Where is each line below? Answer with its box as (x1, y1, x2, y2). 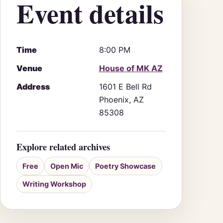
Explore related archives (16, 140, 110, 154)
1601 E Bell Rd (99, 82, 152, 92)
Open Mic (50, 161, 84, 170)
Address (16, 82, 50, 92)
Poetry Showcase (95, 161, 156, 170)
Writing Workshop (22, 180, 86, 189)
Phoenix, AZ (99, 95, 144, 105)
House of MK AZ (99, 63, 163, 74)
